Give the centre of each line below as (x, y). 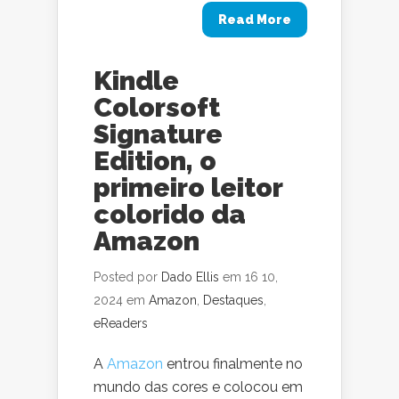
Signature (158, 134)
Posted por (127, 277)
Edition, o (155, 161)
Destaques (233, 300)
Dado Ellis (190, 277)
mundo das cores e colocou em (198, 387)
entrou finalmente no (233, 364)
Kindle (136, 81)
